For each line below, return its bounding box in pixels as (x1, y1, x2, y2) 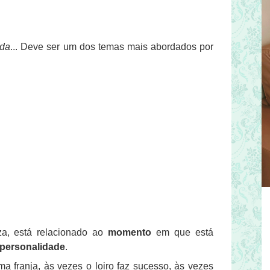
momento (108, 227, 152, 238)
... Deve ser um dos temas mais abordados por (10, 42, 214, 52)
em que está (151, 227, 214, 238)
